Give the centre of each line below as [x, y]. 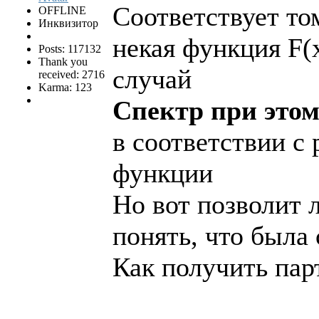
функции [163, 173]
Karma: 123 [65, 88]
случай [152, 79]
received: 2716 [72, 75]
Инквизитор [68, 23]
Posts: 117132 [70, 49]
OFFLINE [62, 11]
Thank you [63, 62]
